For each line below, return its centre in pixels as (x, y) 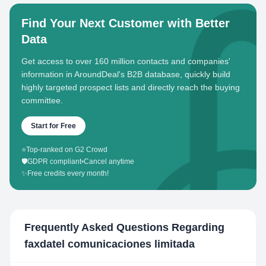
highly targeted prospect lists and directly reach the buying (131, 87)
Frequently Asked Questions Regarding (124, 227)
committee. (42, 100)
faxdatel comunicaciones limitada (110, 244)
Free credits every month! (68, 173)
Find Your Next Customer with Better (126, 23)
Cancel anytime (109, 161)
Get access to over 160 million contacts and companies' (126, 61)
